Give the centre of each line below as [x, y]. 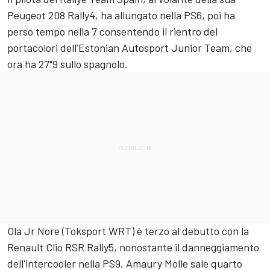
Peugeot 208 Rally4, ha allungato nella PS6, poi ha [121, 15]
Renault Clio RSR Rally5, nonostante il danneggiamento [133, 247]
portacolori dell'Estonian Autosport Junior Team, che [130, 47]
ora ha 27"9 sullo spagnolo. [67, 64]
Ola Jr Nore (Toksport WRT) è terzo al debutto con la [128, 231]
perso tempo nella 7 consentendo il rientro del [112, 31]
